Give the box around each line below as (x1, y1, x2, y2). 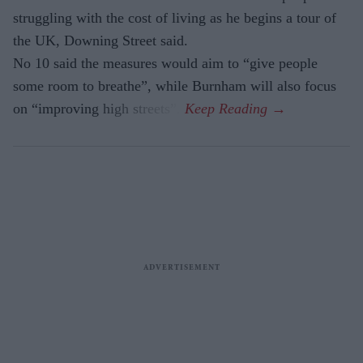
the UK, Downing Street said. (13, 32, 188, 49)
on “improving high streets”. (13, 100, 185, 117)
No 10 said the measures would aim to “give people (13, 55, 318, 72)
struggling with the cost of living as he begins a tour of (13, 10, 336, 27)
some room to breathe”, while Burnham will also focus (13, 78, 336, 95)
